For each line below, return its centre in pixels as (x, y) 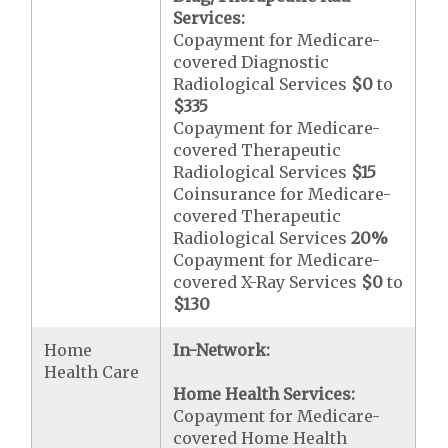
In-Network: (222, 350)
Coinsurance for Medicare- (282, 194)
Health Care (92, 372)
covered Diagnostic (251, 62)
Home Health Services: (264, 394)
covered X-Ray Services (267, 282)
